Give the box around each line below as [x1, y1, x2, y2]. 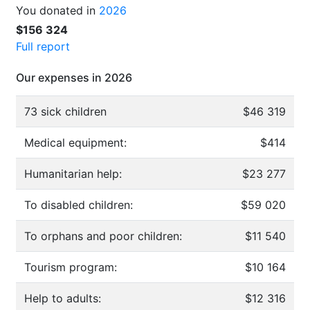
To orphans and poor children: [24, 229, 182, 243]
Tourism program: [24, 260, 117, 274]
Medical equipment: [24, 136, 127, 149]
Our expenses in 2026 [16, 71, 132, 84]
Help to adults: [24, 291, 101, 305]
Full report [16, 39, 70, 53]
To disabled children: [24, 198, 133, 212]
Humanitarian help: [24, 167, 122, 181]
